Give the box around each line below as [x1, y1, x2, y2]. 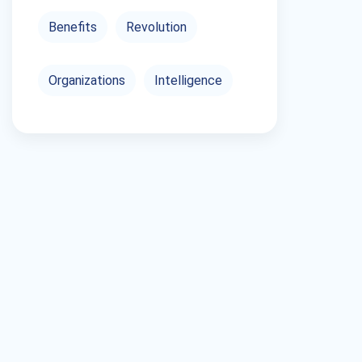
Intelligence [154, 73, 222, 88]
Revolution [126, 19, 187, 35]
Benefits [48, 19, 97, 35]
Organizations [48, 73, 125, 88]
